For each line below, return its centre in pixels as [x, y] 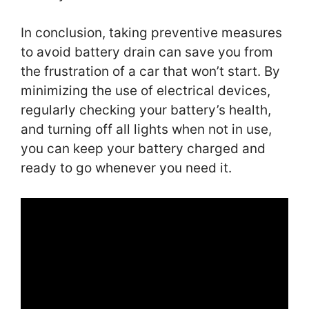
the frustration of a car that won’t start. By [150, 72]
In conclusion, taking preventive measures [151, 33]
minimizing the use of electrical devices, [146, 91]
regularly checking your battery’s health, [146, 110]
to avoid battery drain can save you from [147, 52]
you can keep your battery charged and [143, 149]
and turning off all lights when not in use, [146, 130]
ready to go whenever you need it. [126, 168]
